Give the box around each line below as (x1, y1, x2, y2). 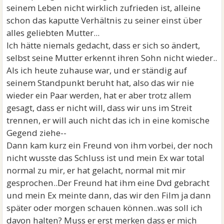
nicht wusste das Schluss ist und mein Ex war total (6, 152, 205, 163)
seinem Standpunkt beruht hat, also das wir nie (6, 77, 194, 88)
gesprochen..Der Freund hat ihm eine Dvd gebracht (6, 177, 210, 188)
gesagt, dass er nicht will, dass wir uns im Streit (6, 102, 192, 113)
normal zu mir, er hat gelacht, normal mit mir (6, 164, 186, 176)
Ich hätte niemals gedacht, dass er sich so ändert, (6, 39, 200, 51)
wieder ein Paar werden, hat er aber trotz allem (6, 89, 191, 101)
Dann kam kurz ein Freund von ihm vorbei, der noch (6, 139, 213, 151)
